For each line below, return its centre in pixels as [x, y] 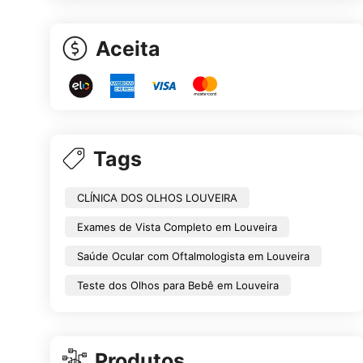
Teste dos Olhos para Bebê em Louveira [178, 285]
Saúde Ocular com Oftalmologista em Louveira [193, 256]
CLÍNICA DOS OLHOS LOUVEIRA [157, 197]
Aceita [128, 48]
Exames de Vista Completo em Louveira [177, 226]
